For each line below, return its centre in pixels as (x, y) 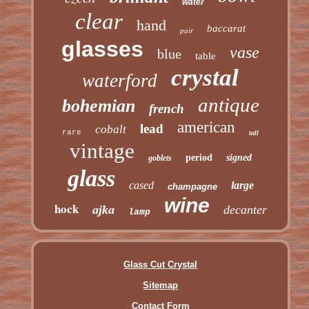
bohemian (98, 106)
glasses (103, 49)
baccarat (227, 28)
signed (239, 157)
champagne (192, 186)
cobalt (111, 129)
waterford (120, 80)
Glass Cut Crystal (161, 264)
